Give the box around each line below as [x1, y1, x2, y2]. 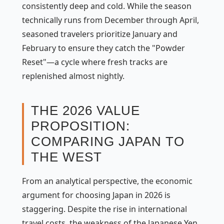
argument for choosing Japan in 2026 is [22, 189, 170, 200]
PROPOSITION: [31, 118, 130, 133]
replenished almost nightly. [22, 70, 124, 81]
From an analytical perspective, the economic [22, 175, 192, 186]
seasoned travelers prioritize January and [22, 28, 177, 39]
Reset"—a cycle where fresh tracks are [22, 56, 167, 67]
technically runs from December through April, [22, 14, 199, 25]
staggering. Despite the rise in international [22, 203, 187, 214]
